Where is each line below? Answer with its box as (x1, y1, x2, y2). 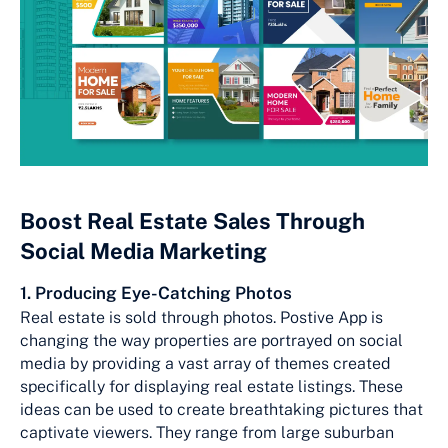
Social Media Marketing (20, 237, 267, 264)
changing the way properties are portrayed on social (20, 330, 403, 350)
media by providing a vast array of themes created (20, 353, 391, 373)
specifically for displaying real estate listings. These (20, 376, 403, 396)
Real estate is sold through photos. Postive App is (20, 307, 383, 327)
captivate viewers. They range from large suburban (20, 422, 394, 442)
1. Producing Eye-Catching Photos (20, 282, 292, 303)
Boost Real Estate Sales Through (20, 207, 365, 234)
